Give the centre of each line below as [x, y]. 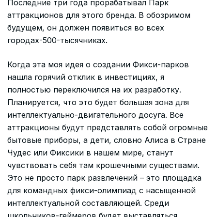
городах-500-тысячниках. [57, 40]
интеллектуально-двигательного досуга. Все [95, 115]
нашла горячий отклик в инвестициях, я [86, 77]
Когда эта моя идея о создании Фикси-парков [98, 64]
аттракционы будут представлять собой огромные [108, 127]
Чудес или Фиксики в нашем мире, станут [90, 152]
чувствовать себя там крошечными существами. [103, 165]
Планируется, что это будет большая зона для [98, 102]
